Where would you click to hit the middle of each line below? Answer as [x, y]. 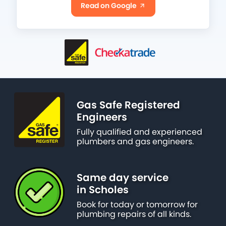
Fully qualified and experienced [139, 132]
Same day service [123, 178]
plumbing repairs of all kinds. [134, 214]
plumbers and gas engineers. [135, 142]
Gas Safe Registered [128, 105]
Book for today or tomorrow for [137, 205]
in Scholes [103, 190]
